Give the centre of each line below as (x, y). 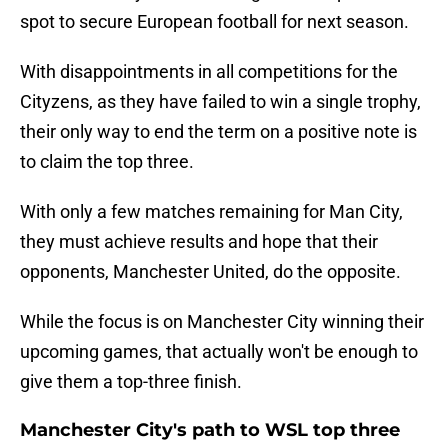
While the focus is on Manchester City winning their (222, 322)
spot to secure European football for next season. (214, 22)
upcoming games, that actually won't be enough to (219, 352)
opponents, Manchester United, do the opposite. (210, 272)
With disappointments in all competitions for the (209, 72)
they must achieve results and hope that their (199, 242)
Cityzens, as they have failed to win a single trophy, (220, 102)
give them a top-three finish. (131, 382)
